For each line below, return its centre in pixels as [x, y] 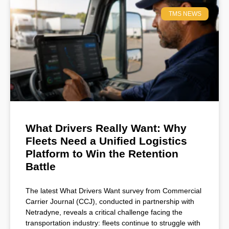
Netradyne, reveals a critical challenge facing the [104, 212]
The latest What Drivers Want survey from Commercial [113, 190]
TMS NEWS [185, 14]
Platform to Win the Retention [102, 153]
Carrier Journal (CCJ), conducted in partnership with [110, 201]
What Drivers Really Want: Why [106, 128]
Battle [41, 166]
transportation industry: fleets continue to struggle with [113, 223]
